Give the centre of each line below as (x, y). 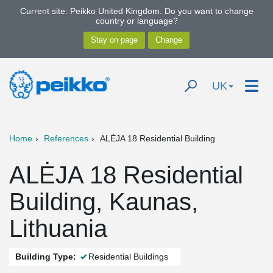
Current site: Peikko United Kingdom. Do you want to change (136, 11)
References (66, 138)
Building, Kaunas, (104, 202)
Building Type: (46, 257)
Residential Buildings (128, 257)
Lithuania (58, 229)
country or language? (136, 21)
